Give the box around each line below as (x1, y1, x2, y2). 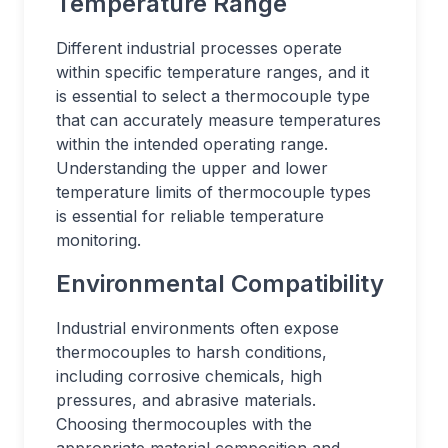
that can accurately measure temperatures (56, 110, 381, 130)
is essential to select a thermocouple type (56, 86, 370, 106)
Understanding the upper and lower (56, 158, 328, 178)
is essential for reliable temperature (56, 206, 324, 226)
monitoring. (56, 230, 141, 250)
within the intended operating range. (56, 134, 328, 154)
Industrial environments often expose (56, 318, 339, 338)
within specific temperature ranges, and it (56, 62, 369, 82)
